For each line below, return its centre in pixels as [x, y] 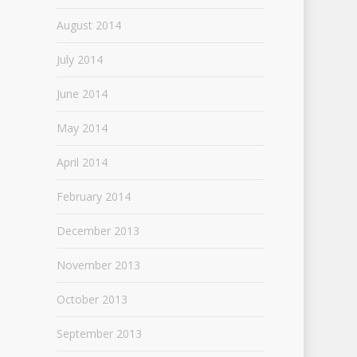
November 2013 [98, 265]
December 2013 [98, 231]
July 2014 [79, 59]
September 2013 [99, 333]
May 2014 [82, 128]
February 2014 [93, 196]
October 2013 [92, 299]
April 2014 [82, 162]
